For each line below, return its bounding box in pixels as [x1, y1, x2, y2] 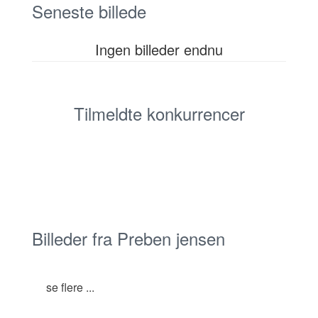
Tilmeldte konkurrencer [73, 101, 245, 126]
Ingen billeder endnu [95, 39, 223, 60]
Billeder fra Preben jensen [32, 226, 225, 251]
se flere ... [46, 279, 94, 295]
